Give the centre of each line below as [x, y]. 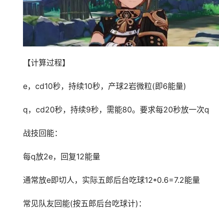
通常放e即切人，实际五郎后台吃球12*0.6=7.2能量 [111, 180]
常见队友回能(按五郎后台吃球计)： [84, 203]
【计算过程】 [46, 63]
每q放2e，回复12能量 [61, 156]
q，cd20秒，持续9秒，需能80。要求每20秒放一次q [116, 109]
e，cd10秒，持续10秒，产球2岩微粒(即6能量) [104, 86]
